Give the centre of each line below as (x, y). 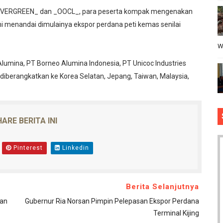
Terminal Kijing (176, 213)
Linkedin (74, 148)
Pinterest (27, 148)
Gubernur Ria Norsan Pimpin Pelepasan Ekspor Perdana (112, 201)
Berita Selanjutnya (162, 187)
